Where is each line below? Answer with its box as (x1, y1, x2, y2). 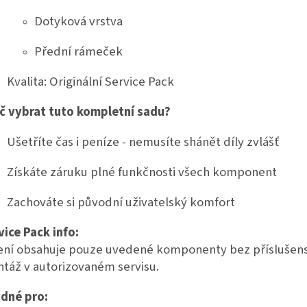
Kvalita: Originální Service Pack (7, 73, 174, 91)
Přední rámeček (34, 42, 123, 61)
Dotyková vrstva (34, 12, 123, 31)
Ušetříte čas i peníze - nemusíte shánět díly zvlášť (7, 133, 279, 151)
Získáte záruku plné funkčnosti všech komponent (7, 163, 277, 182)
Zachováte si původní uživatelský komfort (7, 193, 235, 212)
